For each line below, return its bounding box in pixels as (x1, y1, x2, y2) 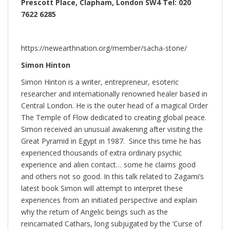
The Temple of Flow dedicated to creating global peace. (21, 112, 206, 122)
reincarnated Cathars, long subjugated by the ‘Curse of (21, 218, 202, 228)
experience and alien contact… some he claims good (21, 159, 196, 169)
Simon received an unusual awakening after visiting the (21, 124, 203, 134)
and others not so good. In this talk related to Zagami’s (21, 171, 204, 181)
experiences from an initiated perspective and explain (21, 195, 197, 205)
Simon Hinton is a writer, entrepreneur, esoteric (21, 76, 179, 87)
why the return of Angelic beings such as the (21, 206, 168, 217)
